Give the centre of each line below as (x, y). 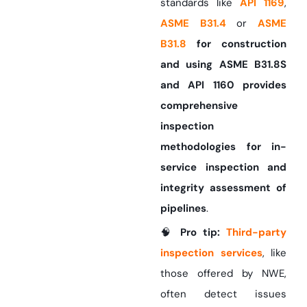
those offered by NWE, (223, 274)
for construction (236, 44)
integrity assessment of (223, 188)
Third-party (253, 233)
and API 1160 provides (223, 85)
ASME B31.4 (193, 24)
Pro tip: (200, 233)
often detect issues (223, 294)
